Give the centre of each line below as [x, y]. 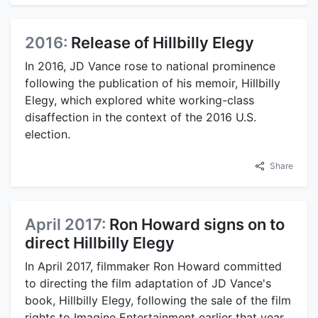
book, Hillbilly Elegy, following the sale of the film [158, 301]
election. [48, 135]
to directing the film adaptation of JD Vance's [148, 284]
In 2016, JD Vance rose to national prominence [150, 66]
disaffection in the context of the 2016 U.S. [141, 117]
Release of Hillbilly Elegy [163, 43]
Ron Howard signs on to [197, 225]
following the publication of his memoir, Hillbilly [153, 83]
